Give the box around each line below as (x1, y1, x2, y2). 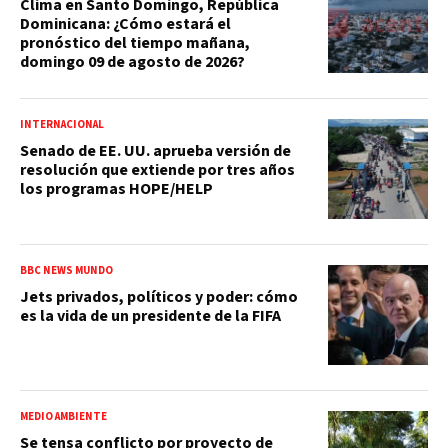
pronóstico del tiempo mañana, (20, 31, 250, 54)
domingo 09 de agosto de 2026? (20, 50, 245, 73)
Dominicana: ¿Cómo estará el (20, 12, 231, 35)
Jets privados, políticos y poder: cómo (20, 285, 298, 308)
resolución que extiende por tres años (20, 158, 295, 181)
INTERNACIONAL (20, 116, 104, 132)
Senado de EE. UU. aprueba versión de (20, 139, 291, 162)
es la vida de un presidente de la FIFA (20, 304, 281, 327)
